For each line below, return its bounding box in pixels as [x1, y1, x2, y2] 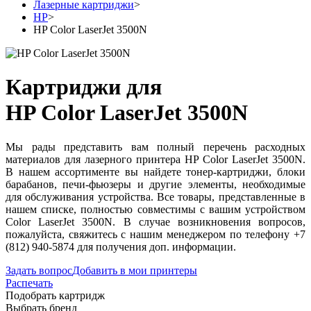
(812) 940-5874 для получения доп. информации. [6, 240, 236, 253]
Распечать [6, 276, 53, 289]
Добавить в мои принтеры [72, 264, 197, 276]
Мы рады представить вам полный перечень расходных [6, 140, 305, 153]
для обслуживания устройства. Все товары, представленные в [6, 190, 305, 203]
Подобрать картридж [6, 289, 105, 301]
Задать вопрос [6, 264, 72, 276]
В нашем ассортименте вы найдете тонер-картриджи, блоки [6, 165, 305, 178]
